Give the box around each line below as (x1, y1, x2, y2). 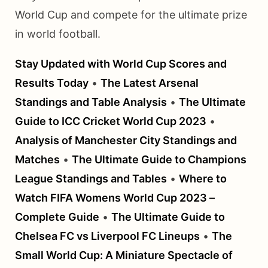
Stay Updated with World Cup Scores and (15, 57, 227, 71)
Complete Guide (15, 211, 99, 224)
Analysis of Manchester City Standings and (15, 134, 237, 147)
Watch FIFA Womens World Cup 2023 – (15, 191, 215, 205)
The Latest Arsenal (100, 77, 199, 90)
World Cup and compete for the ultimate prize (15, 8, 247, 22)
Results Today (15, 77, 89, 90)
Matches (15, 153, 60, 166)
